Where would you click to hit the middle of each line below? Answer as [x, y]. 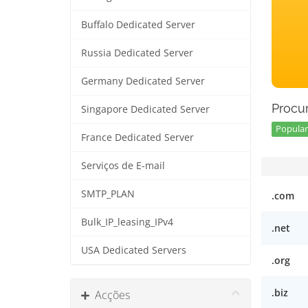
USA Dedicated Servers [134, 250]
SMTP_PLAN [108, 194]
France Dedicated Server [137, 137]
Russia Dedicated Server [137, 53]
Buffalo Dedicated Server [138, 25]
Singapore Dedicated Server [145, 109]
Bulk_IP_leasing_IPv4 [127, 222]
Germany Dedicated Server [143, 81]
